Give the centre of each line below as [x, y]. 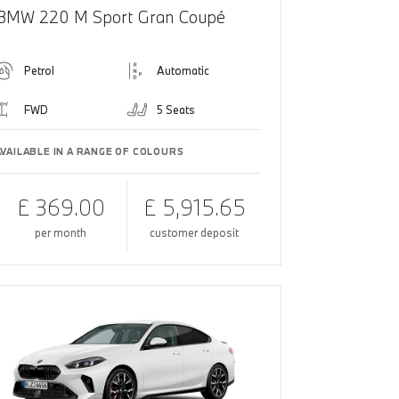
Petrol [39, 70]
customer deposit [195, 232]
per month [61, 232]
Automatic [183, 70]
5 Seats [176, 109]
